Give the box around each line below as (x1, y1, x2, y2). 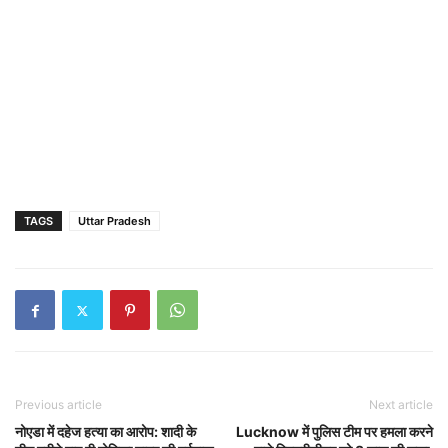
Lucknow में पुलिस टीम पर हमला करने (236, 423, 433, 440)
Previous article (15, 397, 102, 412)
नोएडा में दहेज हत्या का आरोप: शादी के (15, 423, 196, 440)
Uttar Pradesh (78, 214, 151, 228)
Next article (369, 397, 433, 412)
